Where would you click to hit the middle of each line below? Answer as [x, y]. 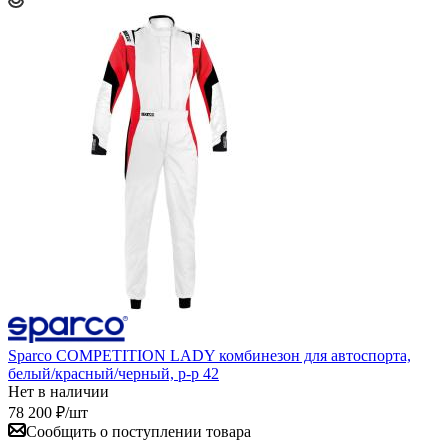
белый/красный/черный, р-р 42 [113, 373]
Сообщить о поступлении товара [138, 431]
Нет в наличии [58, 391]
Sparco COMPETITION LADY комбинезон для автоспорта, [209, 355]
